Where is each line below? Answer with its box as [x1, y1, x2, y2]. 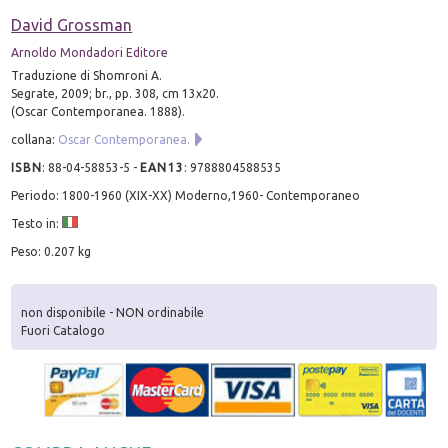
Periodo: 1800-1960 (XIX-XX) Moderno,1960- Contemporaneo [11, 188, 361, 202]
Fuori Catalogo [21, 324, 106, 338]
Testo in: [11, 216, 63, 230]
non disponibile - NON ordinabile [21, 306, 205, 320]
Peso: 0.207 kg [11, 244, 92, 258]
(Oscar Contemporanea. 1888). [11, 104, 186, 118]
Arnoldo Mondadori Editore [11, 45, 169, 59]
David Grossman [11, 15, 133, 34]
